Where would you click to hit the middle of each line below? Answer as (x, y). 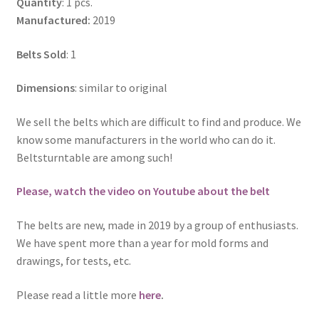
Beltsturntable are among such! (94, 157)
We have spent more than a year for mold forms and (142, 243)
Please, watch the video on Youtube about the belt (143, 191)
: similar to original (121, 88)
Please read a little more (77, 294)
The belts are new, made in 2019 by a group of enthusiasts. (157, 225)
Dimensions (45, 88)
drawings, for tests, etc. (73, 261)
